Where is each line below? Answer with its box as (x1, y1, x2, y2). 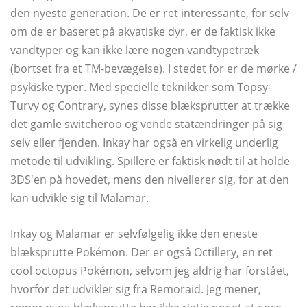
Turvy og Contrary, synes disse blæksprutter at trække (10, 98, 290, 114)
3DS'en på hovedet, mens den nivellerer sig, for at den (10, 172, 289, 188)
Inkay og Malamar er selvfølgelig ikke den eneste (10, 226, 258, 242)
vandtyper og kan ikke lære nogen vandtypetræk (10, 42, 259, 58)
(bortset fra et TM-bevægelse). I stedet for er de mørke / (10, 61, 297, 77)
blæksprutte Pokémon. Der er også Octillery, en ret (10, 245, 273, 260)
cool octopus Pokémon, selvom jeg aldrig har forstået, (10, 263, 289, 279)
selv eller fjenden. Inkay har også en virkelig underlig (10, 135, 278, 151)
